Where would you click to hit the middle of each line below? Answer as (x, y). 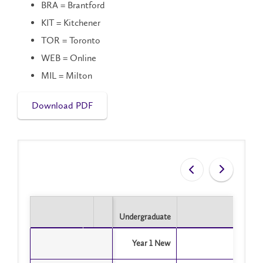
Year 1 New (151, 244)
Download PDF (62, 106)
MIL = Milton (67, 76)
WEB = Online (69, 58)
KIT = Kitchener (71, 23)
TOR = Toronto (71, 41)
